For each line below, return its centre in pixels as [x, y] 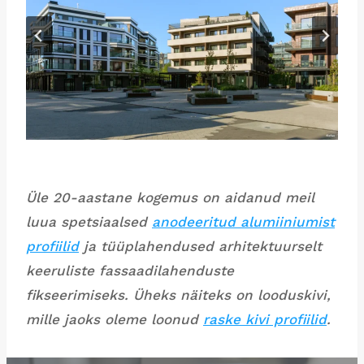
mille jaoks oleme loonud [115, 320]
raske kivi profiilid [265, 320]
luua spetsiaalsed [89, 222]
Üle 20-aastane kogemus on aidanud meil [170, 198]
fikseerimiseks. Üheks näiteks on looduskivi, [178, 295]
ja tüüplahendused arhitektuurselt [200, 247]
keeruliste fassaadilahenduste [130, 271]
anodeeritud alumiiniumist [243, 222]
